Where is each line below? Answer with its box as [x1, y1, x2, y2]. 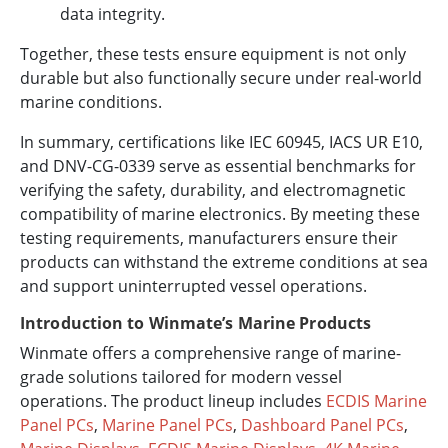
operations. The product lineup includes [20, 389, 326, 412]
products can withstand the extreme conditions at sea [20, 250, 428, 273]
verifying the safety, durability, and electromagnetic [20, 178, 406, 201]
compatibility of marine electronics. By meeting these [20, 202, 420, 225]
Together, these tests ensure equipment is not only [20, 42, 406, 65]
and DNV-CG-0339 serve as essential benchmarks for [20, 154, 416, 177]
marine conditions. [20, 90, 162, 113]
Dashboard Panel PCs [241, 413, 404, 436]
